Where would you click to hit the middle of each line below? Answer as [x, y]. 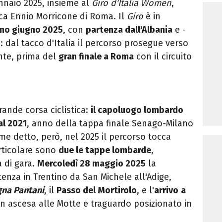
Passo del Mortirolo [97, 191]
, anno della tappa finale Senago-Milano [110, 124]
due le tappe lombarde [105, 150]
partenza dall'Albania [129, 30]
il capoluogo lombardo [137, 110]
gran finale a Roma [96, 57]
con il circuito [163, 57]
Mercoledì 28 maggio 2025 [91, 164]
